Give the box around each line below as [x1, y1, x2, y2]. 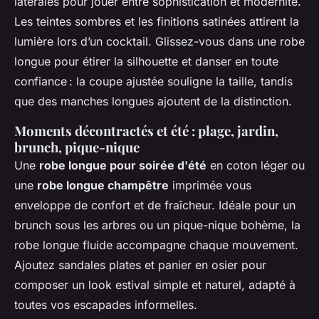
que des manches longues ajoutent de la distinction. [14, 93, 292, 108]
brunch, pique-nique [14, 137, 140, 156]
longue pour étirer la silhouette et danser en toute [14, 53, 278, 68]
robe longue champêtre [37, 177, 169, 192]
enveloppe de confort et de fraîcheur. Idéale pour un [14, 197, 296, 212]
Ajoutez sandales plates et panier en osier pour [14, 257, 266, 272]
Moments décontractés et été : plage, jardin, [14, 121, 278, 140]
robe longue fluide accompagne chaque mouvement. [14, 237, 298, 252]
